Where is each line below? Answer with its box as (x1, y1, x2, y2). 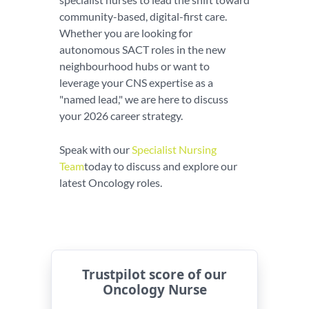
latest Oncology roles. (59, 176, 162, 189)
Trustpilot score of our (82, 266, 227, 283)
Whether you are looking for (59, 26, 192, 39)
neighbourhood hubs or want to (59, 59, 210, 72)
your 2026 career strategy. (59, 109, 183, 122)
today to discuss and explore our (84, 159, 237, 172)
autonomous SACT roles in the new (59, 43, 226, 56)
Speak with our (59, 143, 132, 156)
